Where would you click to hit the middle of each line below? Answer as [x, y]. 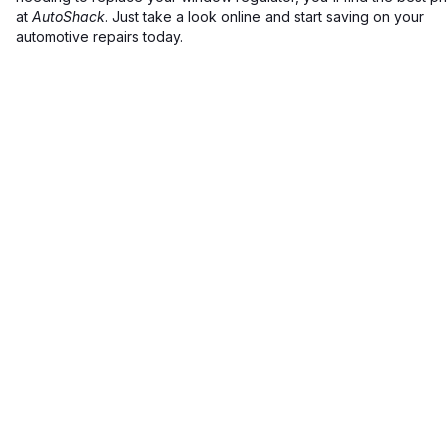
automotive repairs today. [99, 36]
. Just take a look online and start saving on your [264, 16]
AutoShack [68, 16]
